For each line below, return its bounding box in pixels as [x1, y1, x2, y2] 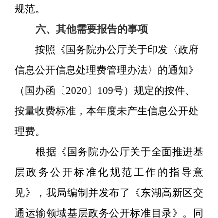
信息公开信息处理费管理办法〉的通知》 [15, 64, 199, 76]
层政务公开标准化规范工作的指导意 [15, 166, 203, 179]
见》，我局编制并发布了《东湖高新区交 [15, 187, 203, 199]
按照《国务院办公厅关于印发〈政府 [35, 44, 199, 56]
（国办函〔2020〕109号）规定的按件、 [15, 85, 195, 97]
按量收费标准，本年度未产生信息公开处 [15, 105, 199, 117]
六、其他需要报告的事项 [36, 23, 148, 36]
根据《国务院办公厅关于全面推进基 [36, 146, 203, 158]
